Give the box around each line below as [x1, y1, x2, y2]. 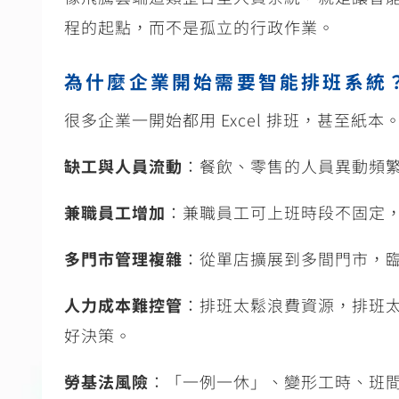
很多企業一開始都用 [64, 108, 216, 132]
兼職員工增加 [64, 200, 166, 224]
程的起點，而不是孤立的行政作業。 [64, 15, 335, 39]
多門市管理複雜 [64, 247, 183, 271]
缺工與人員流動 [64, 154, 183, 178]
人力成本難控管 [64, 293, 183, 317]
